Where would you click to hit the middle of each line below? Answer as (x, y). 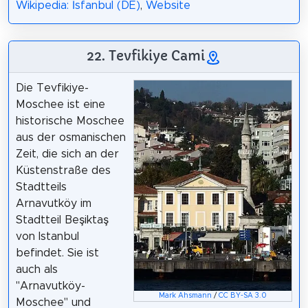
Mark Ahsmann (186, 296)
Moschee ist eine (60, 104)
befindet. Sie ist (57, 253)
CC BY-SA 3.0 (243, 296)
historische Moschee (70, 121)
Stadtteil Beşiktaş (62, 220)
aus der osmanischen (70, 137)
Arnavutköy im (53, 203)
